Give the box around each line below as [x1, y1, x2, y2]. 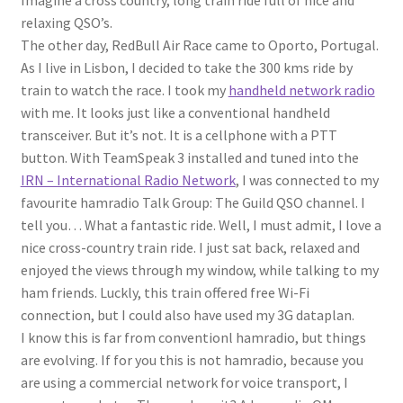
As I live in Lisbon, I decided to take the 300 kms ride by [20, 58, 353, 77]
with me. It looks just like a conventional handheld [20, 103, 330, 122]
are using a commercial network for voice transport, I [20, 373, 348, 392]
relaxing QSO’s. [20, 13, 112, 32]
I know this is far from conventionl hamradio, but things [20, 328, 366, 347]
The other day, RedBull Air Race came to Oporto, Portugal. [20, 36, 379, 55]
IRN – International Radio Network [20, 171, 236, 190]
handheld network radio [228, 81, 375, 100]
